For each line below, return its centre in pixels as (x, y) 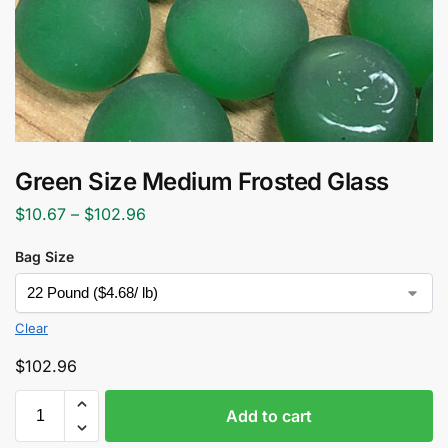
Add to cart (269, 415)
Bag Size (44, 256)
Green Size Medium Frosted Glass (202, 181)
